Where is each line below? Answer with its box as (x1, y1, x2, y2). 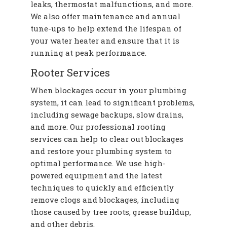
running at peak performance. (30, 47, 146, 58)
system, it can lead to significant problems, (30, 97, 195, 108)
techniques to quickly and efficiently (30, 182, 174, 193)
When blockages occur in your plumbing (30, 85, 186, 96)
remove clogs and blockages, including (30, 195, 179, 205)
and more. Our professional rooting (30, 122, 166, 132)
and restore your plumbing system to (30, 146, 172, 157)
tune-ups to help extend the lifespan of (30, 23, 181, 33)
